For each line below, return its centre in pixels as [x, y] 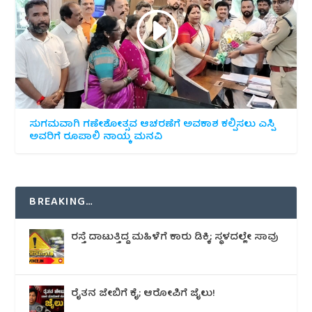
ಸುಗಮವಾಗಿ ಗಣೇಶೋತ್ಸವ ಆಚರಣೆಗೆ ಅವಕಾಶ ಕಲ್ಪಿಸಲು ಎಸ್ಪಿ [152, 124]
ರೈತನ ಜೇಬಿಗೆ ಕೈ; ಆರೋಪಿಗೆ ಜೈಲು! [143, 294]
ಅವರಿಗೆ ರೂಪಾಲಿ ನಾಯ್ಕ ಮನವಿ [96, 137]
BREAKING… [62, 202]
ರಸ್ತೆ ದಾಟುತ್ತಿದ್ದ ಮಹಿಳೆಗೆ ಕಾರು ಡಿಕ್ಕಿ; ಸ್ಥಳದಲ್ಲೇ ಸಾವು [175, 237]
